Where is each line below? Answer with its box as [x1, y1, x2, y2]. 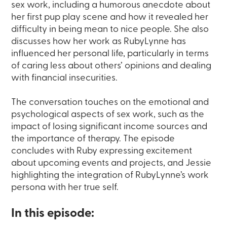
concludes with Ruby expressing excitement [11, 146, 193, 157]
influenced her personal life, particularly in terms [11, 49, 209, 59]
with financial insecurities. [11, 73, 118, 84]
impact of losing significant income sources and [11, 122, 208, 132]
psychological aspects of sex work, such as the [11, 110, 205, 120]
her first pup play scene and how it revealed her [11, 13, 209, 23]
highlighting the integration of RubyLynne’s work [11, 171, 209, 181]
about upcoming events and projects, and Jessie [11, 159, 212, 169]
